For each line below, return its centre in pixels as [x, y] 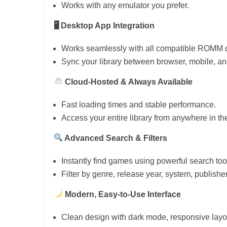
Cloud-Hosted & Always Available [128, 82]
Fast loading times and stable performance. [139, 104]
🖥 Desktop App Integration [104, 25]
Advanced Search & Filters [115, 138]
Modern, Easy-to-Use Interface [122, 194]
